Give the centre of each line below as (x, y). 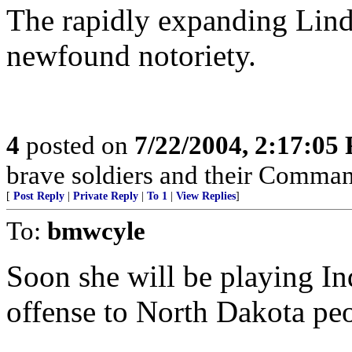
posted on (77, 145)
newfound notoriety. (131, 55)
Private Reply (106, 196)
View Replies (206, 196)
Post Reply (39, 196)
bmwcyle (96, 231)
